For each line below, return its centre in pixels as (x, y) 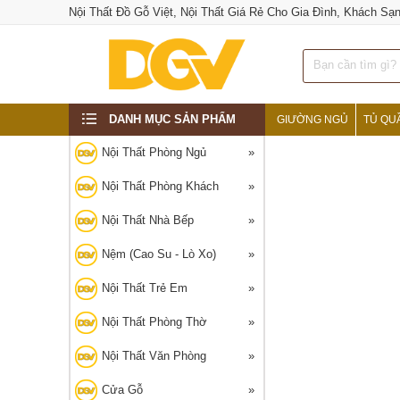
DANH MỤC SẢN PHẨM (172, 119)
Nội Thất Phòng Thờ (154, 322)
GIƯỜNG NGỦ (312, 120)
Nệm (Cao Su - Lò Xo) (159, 254)
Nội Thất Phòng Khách (160, 186)
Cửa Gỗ (122, 390)
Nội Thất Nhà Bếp (148, 220)
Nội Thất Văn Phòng (154, 356)
